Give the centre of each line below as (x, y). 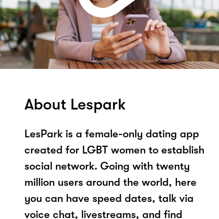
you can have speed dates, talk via (109, 198)
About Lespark (75, 104)
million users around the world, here (110, 182)
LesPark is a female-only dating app (112, 133)
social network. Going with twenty (107, 166)
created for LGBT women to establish (114, 150)
